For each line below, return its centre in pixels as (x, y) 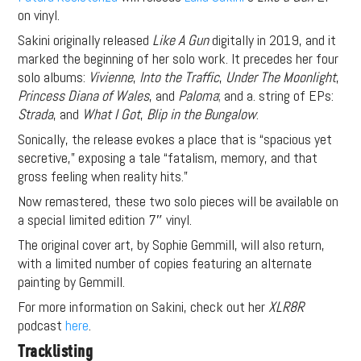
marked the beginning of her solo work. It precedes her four (178, 58)
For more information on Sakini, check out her (143, 306)
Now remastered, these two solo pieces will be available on (178, 201)
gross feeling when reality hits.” (103, 176)
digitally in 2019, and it (273, 39)
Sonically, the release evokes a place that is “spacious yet (175, 139)
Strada (36, 114)
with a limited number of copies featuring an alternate (165, 263)
